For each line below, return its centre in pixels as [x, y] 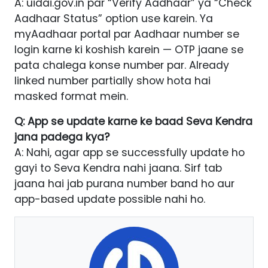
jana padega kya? [62, 137]
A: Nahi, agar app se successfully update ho [130, 153]
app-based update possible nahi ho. [110, 200]
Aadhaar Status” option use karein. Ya [114, 19]
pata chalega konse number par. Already [122, 66]
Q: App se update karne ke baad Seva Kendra [133, 122]
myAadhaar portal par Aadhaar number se [127, 34]
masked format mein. [71, 97]
